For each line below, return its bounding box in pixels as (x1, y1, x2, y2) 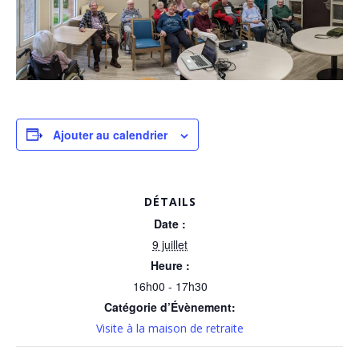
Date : (154, 215, 186, 232)
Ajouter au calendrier (53, 126, 167, 143)
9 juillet (152, 236, 188, 252)
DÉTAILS (143, 193, 196, 209)
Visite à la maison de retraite (96, 320, 244, 336)
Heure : (150, 256, 190, 273)
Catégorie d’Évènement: (104, 298, 236, 315)
